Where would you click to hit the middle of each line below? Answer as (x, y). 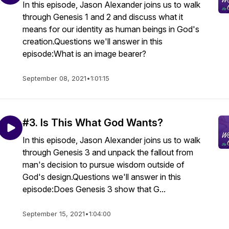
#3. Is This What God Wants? (93, 123)
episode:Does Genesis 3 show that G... (94, 189)
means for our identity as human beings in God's (111, 29)
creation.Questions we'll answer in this (93, 41)
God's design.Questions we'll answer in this (102, 177)
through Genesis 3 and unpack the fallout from (108, 152)
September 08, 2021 (54, 78)
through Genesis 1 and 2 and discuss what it (103, 17)
